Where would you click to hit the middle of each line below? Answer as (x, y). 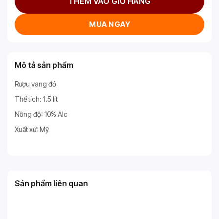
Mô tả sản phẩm (44, 65)
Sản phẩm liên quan (51, 184)
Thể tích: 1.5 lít (36, 99)
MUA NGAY (109, 24)
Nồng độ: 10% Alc (41, 114)
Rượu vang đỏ (35, 84)
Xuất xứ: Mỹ (32, 130)
